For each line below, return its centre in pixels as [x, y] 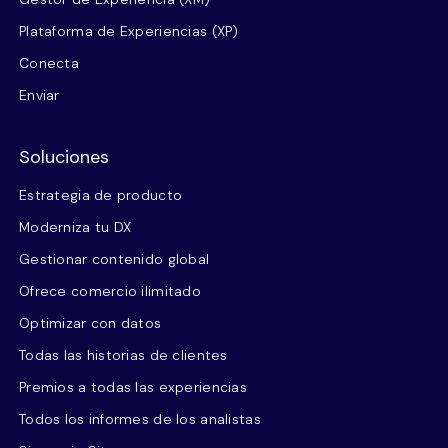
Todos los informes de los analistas [140, 418]
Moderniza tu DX [75, 226]
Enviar [39, 94]
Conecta [49, 62]
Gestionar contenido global [114, 258]
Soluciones [64, 156]
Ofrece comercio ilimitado [110, 290]
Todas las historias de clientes [123, 354]
